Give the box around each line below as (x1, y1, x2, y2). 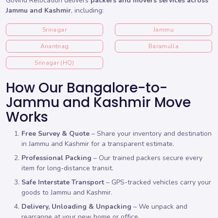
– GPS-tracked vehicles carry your (104, 178, 211, 187)
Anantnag (40, 42, 69, 50)
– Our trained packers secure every (91, 153, 202, 163)
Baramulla (148, 42, 179, 50)
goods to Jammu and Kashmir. (21, 188, 112, 198)
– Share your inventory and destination (90, 129, 212, 139)
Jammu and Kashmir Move (6, 92, 191, 112)
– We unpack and (131, 202, 187, 212)
